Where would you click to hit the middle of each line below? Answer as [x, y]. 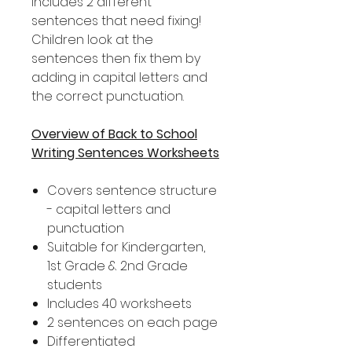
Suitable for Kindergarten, [126, 247]
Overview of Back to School [114, 134]
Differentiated [91, 341]
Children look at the [92, 40]
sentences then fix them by [116, 59]
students [75, 285]
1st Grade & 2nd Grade [117, 266]
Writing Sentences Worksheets [125, 153]
